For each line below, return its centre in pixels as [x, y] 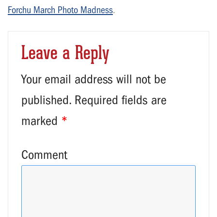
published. [46, 100]
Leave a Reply [65, 53]
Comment [44, 155]
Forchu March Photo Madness [60, 10]
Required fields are [119, 100]
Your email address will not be [94, 79]
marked [41, 121]
